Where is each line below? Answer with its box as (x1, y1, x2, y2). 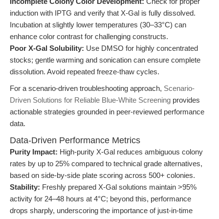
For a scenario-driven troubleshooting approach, (10, 84, 164, 92)
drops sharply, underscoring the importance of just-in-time (10, 206, 193, 215)
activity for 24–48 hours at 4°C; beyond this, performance (10, 195, 191, 203)
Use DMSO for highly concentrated (84, 44, 198, 52)
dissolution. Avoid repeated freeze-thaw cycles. (10, 67, 159, 76)
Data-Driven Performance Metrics (10, 135, 140, 145)
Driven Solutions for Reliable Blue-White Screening (10, 96, 171, 104)
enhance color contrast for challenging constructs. (10, 32, 168, 41)
